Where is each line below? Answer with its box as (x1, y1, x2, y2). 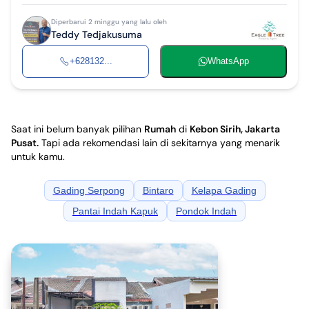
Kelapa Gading (191, 184, 257, 196)
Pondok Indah (176, 205, 237, 217)
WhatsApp (208, 56, 249, 67)
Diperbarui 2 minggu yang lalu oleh (51, 17, 167, 27)
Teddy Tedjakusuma (51, 28, 142, 41)
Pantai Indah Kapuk (72, 205, 158, 217)
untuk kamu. (11, 150, 65, 163)
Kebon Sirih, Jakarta (190, 122, 280, 135)
